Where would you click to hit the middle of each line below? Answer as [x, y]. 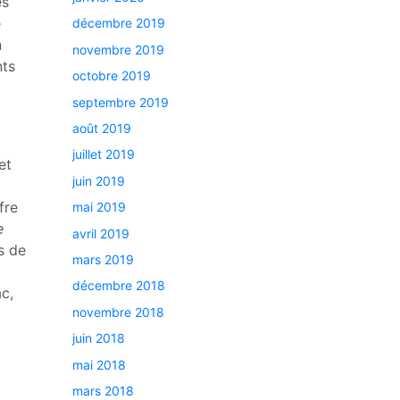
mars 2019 [103, 259]
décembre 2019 [119, 23]
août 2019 [102, 129]
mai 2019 [99, 207]
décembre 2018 [119, 286]
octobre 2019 [112, 76]
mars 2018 [103, 390]
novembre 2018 [118, 312]
